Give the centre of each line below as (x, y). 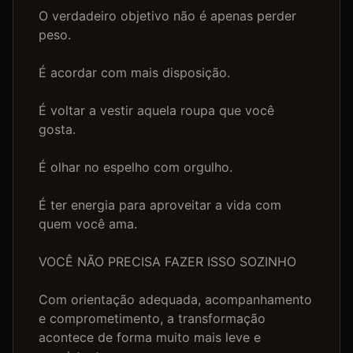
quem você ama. (88, 224)
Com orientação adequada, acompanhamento (175, 299)
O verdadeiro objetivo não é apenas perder (167, 16)
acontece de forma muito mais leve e (150, 337)
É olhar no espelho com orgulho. (136, 167)
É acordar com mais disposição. (134, 72)
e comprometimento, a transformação (152, 318)
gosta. (57, 129)
